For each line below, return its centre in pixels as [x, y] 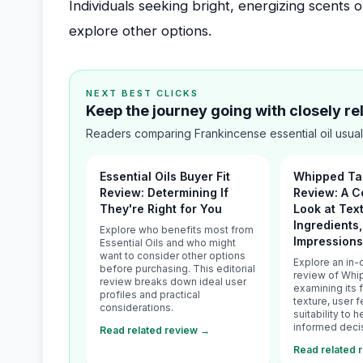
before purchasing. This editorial [177, 269]
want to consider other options [173, 256]
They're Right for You [161, 209]
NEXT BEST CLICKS [142, 93]
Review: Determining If [164, 192]
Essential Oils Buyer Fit [165, 176]
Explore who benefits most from [177, 230]
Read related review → [155, 330]
